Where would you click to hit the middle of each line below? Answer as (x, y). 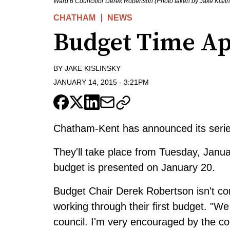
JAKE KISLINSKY (93, 69)
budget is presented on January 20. (134, 167)
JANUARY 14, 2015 (85, 82)
